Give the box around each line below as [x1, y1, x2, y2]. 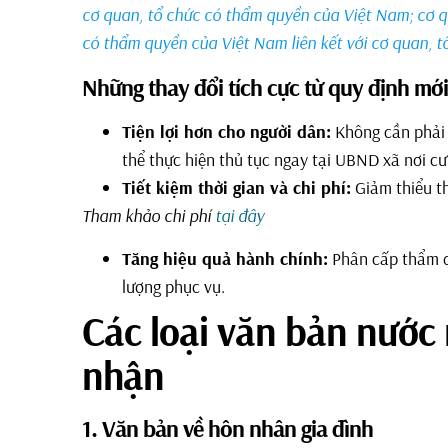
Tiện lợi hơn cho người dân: [122, 119, 331, 143]
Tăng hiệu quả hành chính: [122, 246, 328, 270]
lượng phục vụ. [122, 274, 225, 298]
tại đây [215, 203, 264, 227]
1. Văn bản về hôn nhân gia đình [82, 412, 373, 443]
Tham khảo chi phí [82, 203, 215, 227]
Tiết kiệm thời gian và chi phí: [122, 175, 351, 199]
